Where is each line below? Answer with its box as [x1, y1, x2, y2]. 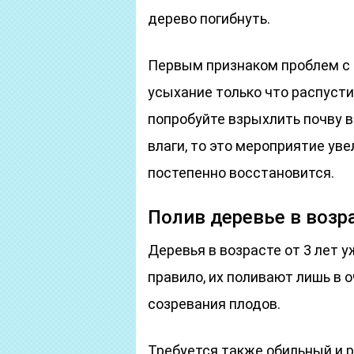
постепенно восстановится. [148, 164, 334, 181]
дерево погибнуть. [148, 10, 270, 27]
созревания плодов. [148, 296, 281, 312]
